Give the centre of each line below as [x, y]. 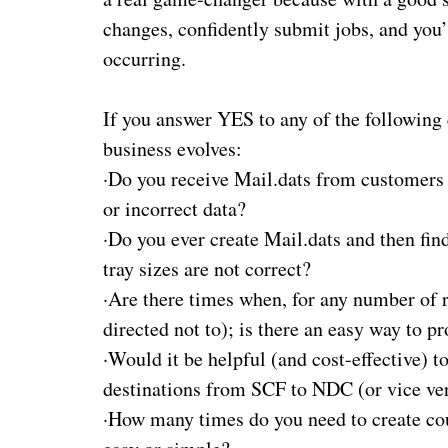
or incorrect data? [175, 208]
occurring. [145, 58]
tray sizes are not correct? [207, 268]
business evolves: [173, 148]
